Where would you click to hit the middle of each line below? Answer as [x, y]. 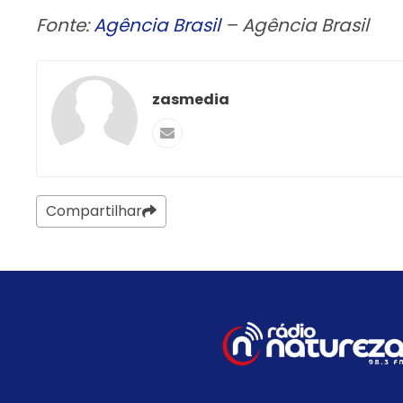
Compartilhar [94, 210]
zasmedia [191, 99]
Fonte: [65, 25]
